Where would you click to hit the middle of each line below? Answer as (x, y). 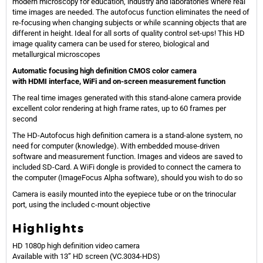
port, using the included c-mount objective (81, 204)
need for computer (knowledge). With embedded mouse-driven (116, 146)
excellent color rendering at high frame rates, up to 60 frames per (119, 108)
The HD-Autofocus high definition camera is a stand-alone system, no (127, 135)
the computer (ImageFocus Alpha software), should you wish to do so (127, 177)
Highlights (48, 228)
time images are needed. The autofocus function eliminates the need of (131, 12)
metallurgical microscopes (56, 54)
